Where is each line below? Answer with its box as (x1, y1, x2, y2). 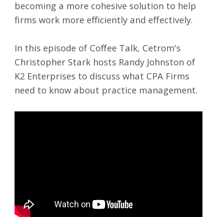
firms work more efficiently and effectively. (15, 14, 193, 26)
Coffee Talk (90, 42, 138, 54)
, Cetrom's (138, 42, 181, 54)
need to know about (15, 84, 102, 96)
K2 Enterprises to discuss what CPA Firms (15, 70, 189, 82)
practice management (102, 84, 196, 96)
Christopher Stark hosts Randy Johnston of (15, 56, 195, 68)
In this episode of (15, 42, 90, 54)
